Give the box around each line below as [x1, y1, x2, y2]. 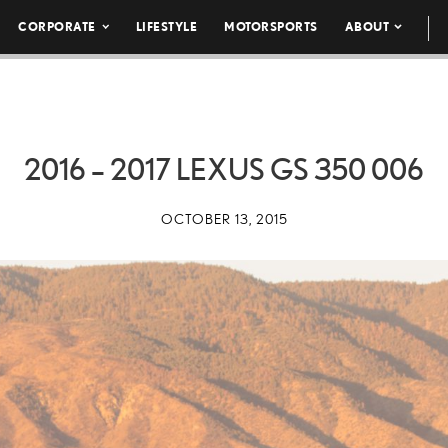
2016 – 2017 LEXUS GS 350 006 [24, 152, 424, 186]
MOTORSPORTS [224, 20, 318, 33]
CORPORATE [18, 20, 96, 33]
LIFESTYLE [135, 20, 198, 33]
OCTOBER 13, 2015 [160, 211, 288, 227]
